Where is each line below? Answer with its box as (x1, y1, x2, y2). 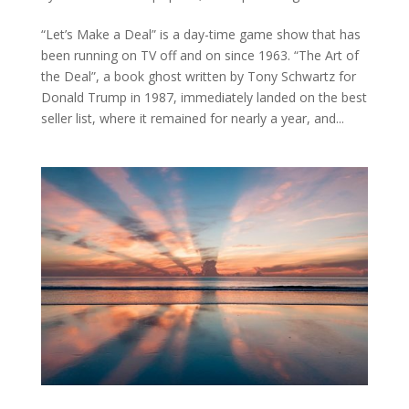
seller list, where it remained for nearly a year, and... (40, 110, 344, 128)
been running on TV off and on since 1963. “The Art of (40, 47, 359, 65)
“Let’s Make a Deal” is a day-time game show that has (40, 26, 361, 44)
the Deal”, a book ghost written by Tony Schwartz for (40, 68, 356, 86)
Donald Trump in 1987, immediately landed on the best (40, 89, 367, 107)
